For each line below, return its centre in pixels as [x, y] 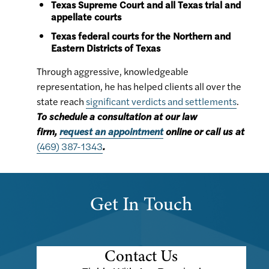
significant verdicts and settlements [161, 101]
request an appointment [111, 131]
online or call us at [204, 131]
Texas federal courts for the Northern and [141, 36]
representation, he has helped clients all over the [139, 86]
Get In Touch [141, 204]
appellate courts [86, 17]
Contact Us [141, 256]
